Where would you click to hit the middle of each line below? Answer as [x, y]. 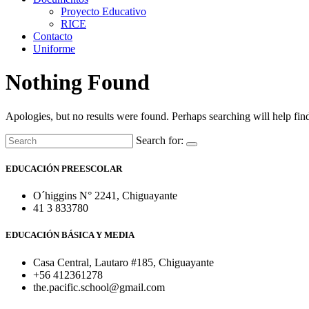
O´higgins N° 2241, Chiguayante [105, 196]
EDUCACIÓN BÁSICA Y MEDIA [70, 235]
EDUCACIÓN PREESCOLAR [64, 169]
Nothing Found [78, 82]
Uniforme [54, 49]
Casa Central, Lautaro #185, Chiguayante [123, 262]
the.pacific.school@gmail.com [99, 287]
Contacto [53, 36]
